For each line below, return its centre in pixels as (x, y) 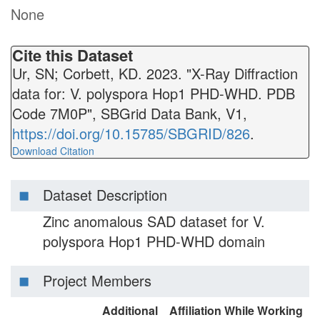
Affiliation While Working (236, 310)
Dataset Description (105, 195)
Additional (130, 310)
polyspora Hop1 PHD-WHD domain (154, 241)
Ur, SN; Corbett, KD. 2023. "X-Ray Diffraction (155, 73)
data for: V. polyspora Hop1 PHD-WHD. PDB (154, 93)
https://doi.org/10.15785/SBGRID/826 (131, 133)
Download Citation (53, 151)
